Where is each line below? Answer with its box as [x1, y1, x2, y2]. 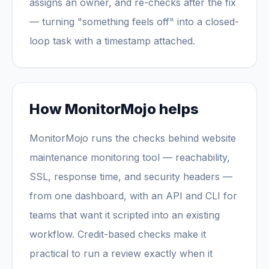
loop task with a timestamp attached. [29, 35, 195, 47]
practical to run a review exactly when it [29, 247, 213, 259]
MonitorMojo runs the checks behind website [29, 132, 236, 144]
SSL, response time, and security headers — [29, 171, 232, 183]
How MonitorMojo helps [29, 100, 199, 118]
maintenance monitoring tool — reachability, [29, 151, 230, 163]
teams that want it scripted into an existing [29, 209, 220, 221]
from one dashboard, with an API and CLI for [29, 190, 237, 202]
